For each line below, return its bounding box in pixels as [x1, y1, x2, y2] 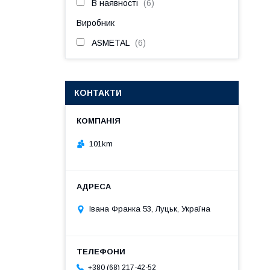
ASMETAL [92, 38, 130, 48]
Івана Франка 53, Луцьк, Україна [89, 204, 210, 214]
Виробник [77, 18, 115, 28]
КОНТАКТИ [74, 88, 122, 98]
